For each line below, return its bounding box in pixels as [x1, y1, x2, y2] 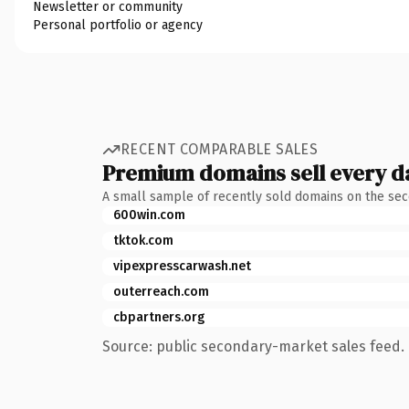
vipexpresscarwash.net [113, 257, 251, 274]
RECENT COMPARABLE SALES [121, 141, 319, 158]
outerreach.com [113, 283, 209, 299]
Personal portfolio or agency [33, 16, 203, 33]
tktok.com [113, 232, 173, 248]
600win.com [113, 206, 185, 223]
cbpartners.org [113, 309, 204, 325]
